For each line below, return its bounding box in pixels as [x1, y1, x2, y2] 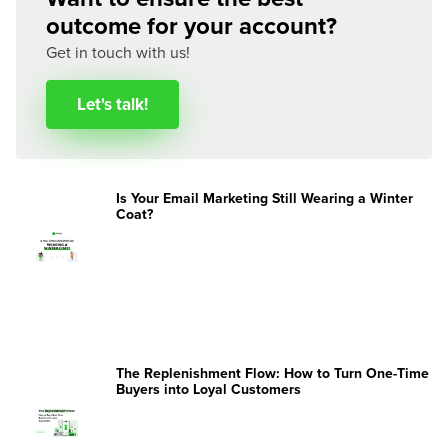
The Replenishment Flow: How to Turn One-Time [116, 364, 429, 382]
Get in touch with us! [46, 43, 190, 64]
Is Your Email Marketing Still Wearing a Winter [116, 189, 413, 207]
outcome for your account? [46, 12, 337, 42]
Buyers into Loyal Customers [116, 380, 301, 398]
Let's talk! [77, 93, 148, 115]
